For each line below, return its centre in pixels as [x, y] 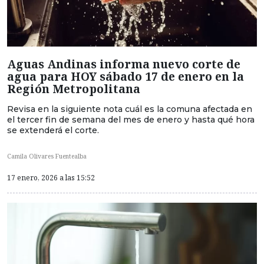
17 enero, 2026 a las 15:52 [51, 177]
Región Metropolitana [74, 89]
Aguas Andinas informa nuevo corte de [124, 64]
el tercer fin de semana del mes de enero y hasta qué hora [131, 120]
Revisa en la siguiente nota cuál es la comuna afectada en [130, 109]
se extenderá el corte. [53, 131]
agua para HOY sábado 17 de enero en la [126, 77]
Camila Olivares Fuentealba [47, 156]
